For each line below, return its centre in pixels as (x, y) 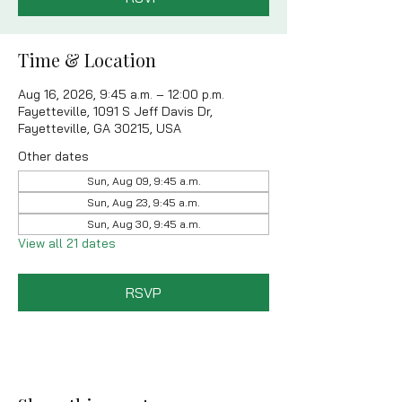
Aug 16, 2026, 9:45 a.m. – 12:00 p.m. (121, 94)
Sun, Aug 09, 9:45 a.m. (144, 181)
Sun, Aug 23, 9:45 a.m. (144, 202)
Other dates (53, 156)
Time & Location (87, 60)
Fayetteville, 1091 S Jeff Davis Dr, (115, 111)
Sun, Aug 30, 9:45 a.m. (144, 224)
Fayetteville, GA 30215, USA (100, 128)
